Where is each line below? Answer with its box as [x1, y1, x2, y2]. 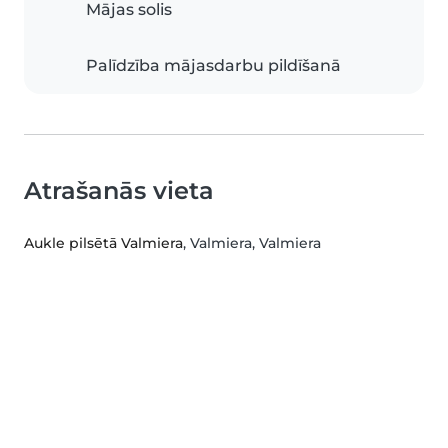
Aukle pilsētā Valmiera [24, 234, 183, 253]
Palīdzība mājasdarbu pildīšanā [86, 56, 341, 76]
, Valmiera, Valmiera [183, 234, 321, 253]
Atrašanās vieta [24, 176, 214, 206]
